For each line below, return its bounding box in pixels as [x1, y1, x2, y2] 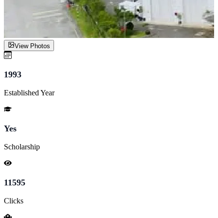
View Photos [15, 42, 50, 50]
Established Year [4, 88, 54, 97]
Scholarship [4, 142, 40, 151]
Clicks [4, 196, 23, 205]
